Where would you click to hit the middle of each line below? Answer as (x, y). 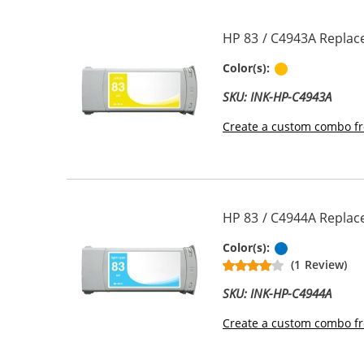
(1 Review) (319, 264)
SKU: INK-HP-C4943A (277, 96)
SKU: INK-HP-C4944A (277, 293)
